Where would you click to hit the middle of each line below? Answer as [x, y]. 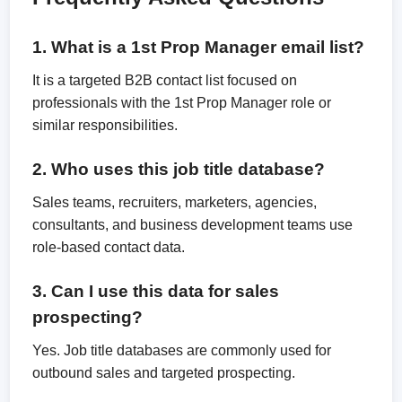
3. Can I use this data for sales [156, 291]
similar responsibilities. [105, 125]
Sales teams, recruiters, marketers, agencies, [175, 202]
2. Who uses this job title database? [179, 169]
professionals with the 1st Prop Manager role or [182, 103]
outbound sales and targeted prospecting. [164, 373]
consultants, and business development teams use [193, 225]
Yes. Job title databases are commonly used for [182, 350]
